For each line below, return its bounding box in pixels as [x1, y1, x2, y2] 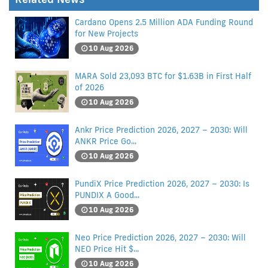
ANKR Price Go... [75, 136, 136, 147]
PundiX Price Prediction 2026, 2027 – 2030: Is [75, 178, 249, 189]
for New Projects [75, 28, 138, 39]
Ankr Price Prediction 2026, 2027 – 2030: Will [75, 124, 248, 135]
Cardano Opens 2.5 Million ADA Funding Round [75, 17, 253, 28]
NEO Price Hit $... [75, 243, 139, 254]
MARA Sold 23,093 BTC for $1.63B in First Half [75, 71, 251, 81]
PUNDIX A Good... [75, 190, 139, 200]
